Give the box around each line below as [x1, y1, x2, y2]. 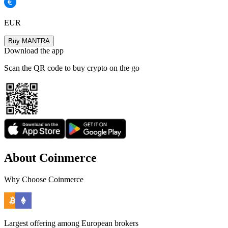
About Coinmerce [4, 151, 97, 165]
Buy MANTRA [8, 37, 50, 45]
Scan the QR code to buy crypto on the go [4, 64, 139, 73]
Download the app [4, 46, 64, 55]
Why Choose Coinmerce [4, 175, 83, 184]
